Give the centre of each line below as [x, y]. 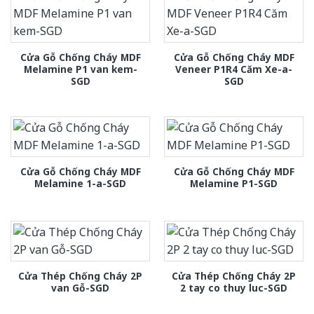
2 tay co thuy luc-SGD [234, 287]
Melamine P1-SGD [234, 184]
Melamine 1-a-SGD [80, 184]
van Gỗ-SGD [80, 287]
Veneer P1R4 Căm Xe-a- [234, 69]
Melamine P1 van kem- [80, 69]
